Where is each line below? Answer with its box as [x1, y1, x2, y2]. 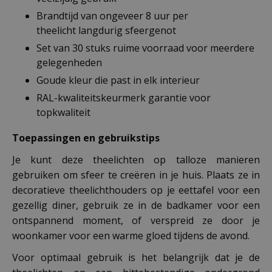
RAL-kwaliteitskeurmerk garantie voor [36, 91, 211, 105]
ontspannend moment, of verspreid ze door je [12, 214, 260, 228]
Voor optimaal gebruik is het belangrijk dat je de [12, 251, 260, 265]
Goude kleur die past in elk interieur [36, 73, 200, 87]
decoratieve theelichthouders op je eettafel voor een [12, 183, 260, 197]
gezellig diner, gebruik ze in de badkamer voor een [12, 199, 260, 212]
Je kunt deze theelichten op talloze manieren [12, 153, 260, 167]
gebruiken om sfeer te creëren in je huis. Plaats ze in [12, 168, 260, 182]
